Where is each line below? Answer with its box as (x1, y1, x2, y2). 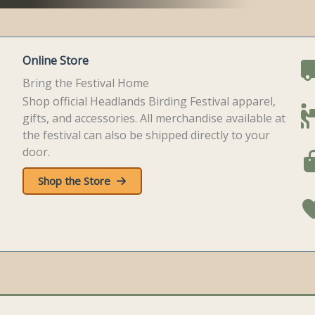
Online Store (22, 53, 89, 68)
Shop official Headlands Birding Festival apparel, (22, 94, 276, 109)
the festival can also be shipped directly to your (22, 127, 271, 143)
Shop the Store (38, 174, 111, 188)
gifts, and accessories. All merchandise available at (22, 110, 286, 126)
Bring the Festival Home (22, 75, 150, 91)
